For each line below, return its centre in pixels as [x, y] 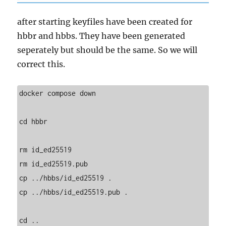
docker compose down [58, 93]
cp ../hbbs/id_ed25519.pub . [74, 192]
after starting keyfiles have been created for [105, 22]
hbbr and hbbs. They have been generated [101, 36]
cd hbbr [34, 122]
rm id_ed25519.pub [54, 164]
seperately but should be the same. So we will [107, 50]
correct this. [41, 64]
